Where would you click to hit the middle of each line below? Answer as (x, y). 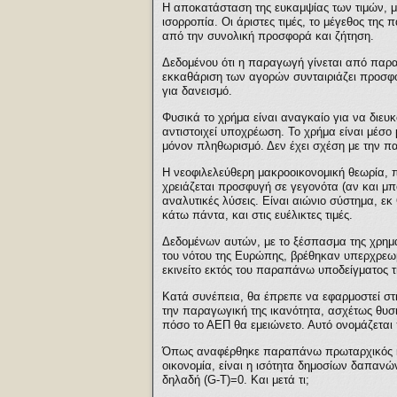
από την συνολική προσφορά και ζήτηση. (268, 36)
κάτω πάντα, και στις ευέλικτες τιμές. (257, 215)
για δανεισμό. (197, 91)
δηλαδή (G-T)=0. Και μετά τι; (236, 380)
